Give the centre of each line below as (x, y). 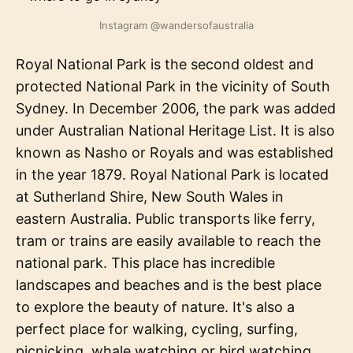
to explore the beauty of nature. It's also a (155, 307)
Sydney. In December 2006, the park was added (176, 108)
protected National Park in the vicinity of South (173, 86)
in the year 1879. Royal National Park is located (172, 174)
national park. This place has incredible (145, 262)
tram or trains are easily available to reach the (168, 240)
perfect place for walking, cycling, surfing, (157, 329)
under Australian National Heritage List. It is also (175, 130)
